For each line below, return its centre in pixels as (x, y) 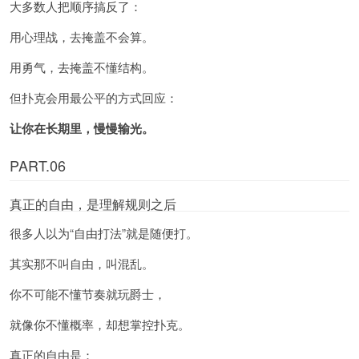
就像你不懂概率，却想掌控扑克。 (100, 324)
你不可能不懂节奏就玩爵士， (88, 293)
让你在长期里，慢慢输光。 (82, 128)
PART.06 (38, 165)
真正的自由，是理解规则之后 (93, 204)
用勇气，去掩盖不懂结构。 (82, 67)
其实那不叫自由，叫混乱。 (82, 263)
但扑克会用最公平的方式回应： (94, 97)
